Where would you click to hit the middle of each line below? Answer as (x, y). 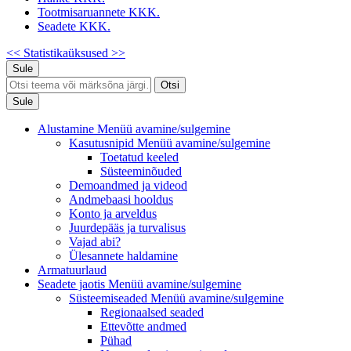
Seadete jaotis (73, 284)
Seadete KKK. (74, 27)
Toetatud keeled (139, 157)
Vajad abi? (95, 242)
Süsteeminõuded (141, 172)
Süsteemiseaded (110, 299)
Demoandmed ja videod (128, 186)
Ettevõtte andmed (143, 327)
